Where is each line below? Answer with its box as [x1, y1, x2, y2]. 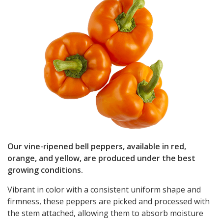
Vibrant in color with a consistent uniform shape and [7, 184, 201, 195]
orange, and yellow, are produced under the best [7, 153, 195, 164]
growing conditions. [7, 165, 83, 176]
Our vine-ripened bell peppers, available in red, [7, 141, 186, 152]
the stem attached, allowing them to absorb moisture [7, 208, 203, 219]
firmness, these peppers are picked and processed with [7, 196, 210, 207]
